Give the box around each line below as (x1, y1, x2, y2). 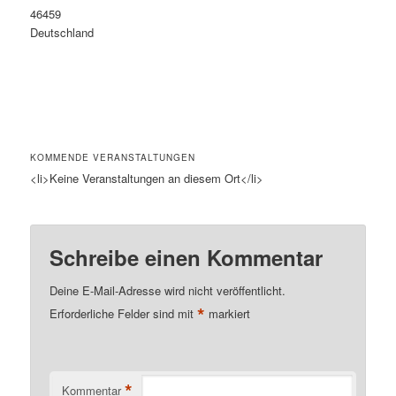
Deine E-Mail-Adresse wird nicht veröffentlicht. (49, 282, 286, 300)
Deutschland (30, 23, 95, 41)
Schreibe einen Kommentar (49, 242, 324, 273)
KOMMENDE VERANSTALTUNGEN (30, 150, 196, 164)
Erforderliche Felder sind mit (49, 305, 198, 323)
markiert (205, 305, 251, 323)
